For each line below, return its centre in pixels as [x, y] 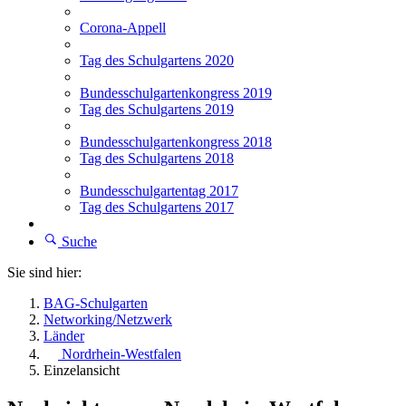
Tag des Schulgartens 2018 [157, 158]
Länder [64, 336]
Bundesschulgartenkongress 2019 [176, 93]
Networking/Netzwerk [108, 319]
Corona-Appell [123, 28]
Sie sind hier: [44, 272]
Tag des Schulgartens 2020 [157, 60]
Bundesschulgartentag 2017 [159, 191]
